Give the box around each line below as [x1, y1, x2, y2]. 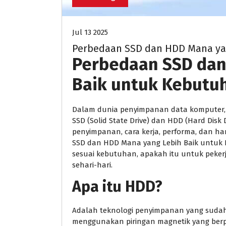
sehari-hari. [72, 160, 112, 170]
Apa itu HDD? [72, 178, 162, 196]
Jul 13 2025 [72, 28, 108, 37]
